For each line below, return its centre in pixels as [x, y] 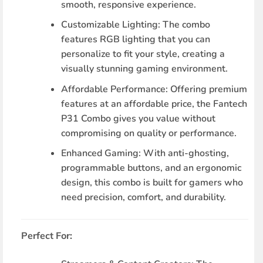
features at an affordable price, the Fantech [154, 104]
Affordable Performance [114, 89]
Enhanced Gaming [100, 154]
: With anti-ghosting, [184, 154]
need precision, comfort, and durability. [144, 198]
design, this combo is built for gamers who [152, 183]
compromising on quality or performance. [149, 133]
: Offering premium [207, 89]
